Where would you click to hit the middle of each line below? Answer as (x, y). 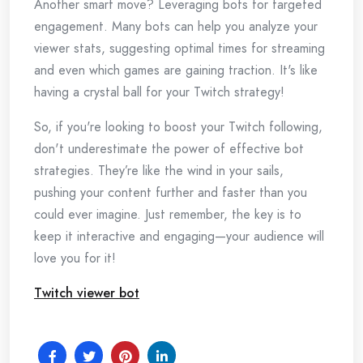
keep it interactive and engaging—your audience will (179, 237)
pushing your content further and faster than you (171, 193)
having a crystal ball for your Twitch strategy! (159, 92)
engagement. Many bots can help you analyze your (176, 27)
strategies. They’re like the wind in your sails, (159, 171)
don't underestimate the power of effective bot (169, 149)
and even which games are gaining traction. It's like (176, 70)
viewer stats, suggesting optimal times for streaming (179, 49)
